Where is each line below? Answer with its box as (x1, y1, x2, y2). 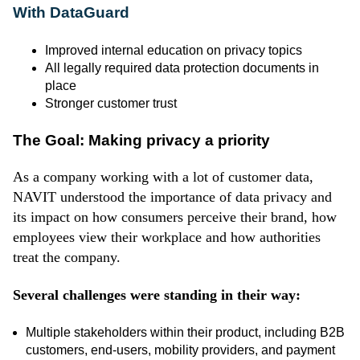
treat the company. (13, 248, 121, 265)
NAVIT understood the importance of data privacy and (13, 188, 332, 205)
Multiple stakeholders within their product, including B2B (26, 325, 345, 339)
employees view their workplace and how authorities (13, 228, 321, 245)
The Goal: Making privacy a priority (13, 131, 270, 149)
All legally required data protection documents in (45, 60, 319, 75)
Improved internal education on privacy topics (45, 43, 302, 57)
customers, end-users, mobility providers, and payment (26, 342, 335, 357)
